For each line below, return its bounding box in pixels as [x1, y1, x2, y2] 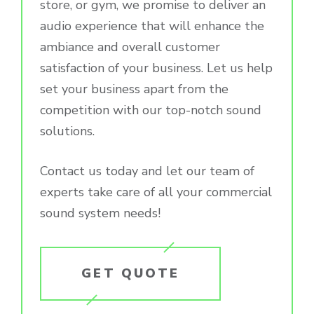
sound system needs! [40, 204, 161, 221]
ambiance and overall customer [40, 38, 220, 55]
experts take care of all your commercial [40, 183, 272, 200]
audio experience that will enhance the [40, 17, 264, 34]
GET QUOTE [81, 265, 179, 282]
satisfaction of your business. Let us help [40, 59, 273, 76]
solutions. [40, 122, 95, 139]
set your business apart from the [40, 80, 228, 97]
